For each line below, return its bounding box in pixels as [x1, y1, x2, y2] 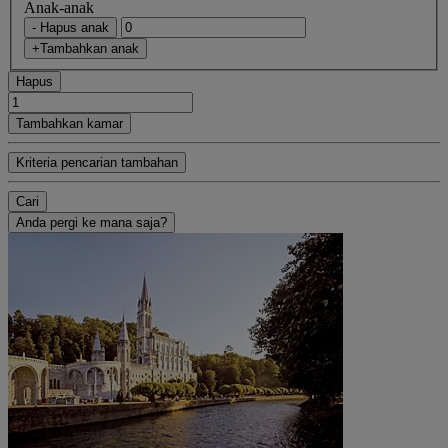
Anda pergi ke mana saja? [16, 214, 167, 230]
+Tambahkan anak [32, 40, 139, 56]
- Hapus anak [32, 19, 109, 35]
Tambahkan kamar [16, 115, 123, 131]
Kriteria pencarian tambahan [16, 154, 178, 170]
